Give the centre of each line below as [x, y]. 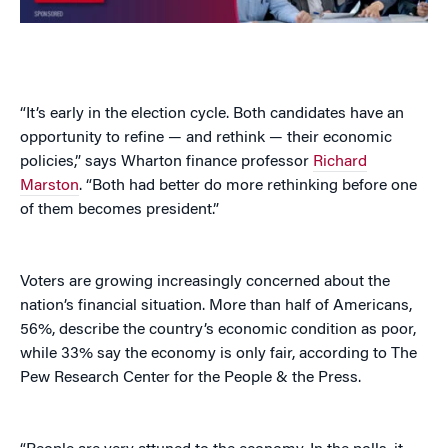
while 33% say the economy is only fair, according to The [218, 354]
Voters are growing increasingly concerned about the [205, 282]
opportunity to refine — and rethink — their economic [206, 138]
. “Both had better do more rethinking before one [248, 186]
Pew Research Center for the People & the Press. [190, 378]
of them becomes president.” [119, 210]
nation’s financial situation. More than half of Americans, [216, 306]
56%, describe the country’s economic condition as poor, [218, 330]
